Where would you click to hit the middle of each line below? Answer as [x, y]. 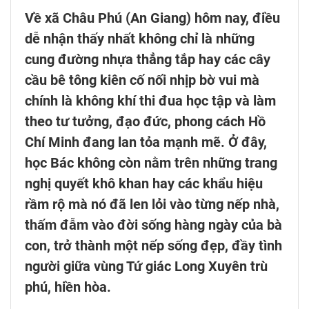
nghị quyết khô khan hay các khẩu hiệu [144, 184]
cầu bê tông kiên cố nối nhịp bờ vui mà [142, 80]
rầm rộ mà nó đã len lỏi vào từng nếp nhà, [152, 205]
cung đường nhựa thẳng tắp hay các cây [148, 60]
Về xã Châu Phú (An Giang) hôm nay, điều [152, 18]
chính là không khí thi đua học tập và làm [150, 101]
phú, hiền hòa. [68, 287]
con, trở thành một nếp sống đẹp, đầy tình [153, 246]
